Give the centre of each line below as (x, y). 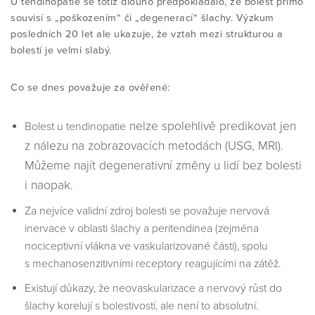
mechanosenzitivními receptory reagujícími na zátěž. (156, 264)
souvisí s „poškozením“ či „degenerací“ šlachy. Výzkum (142, 18)
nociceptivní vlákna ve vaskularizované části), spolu (146, 246)
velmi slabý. (84, 50)
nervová (250, 211)
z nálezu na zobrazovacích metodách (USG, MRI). (154, 146)
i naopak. (49, 185)
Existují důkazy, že (67, 288)
